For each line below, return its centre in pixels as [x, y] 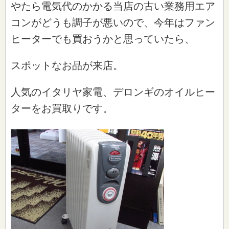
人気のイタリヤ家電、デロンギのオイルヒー [113, 92]
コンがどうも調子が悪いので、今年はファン [113, 22]
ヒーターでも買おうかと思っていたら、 [103, 39]
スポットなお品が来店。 [67, 65]
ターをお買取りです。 [62, 108]
